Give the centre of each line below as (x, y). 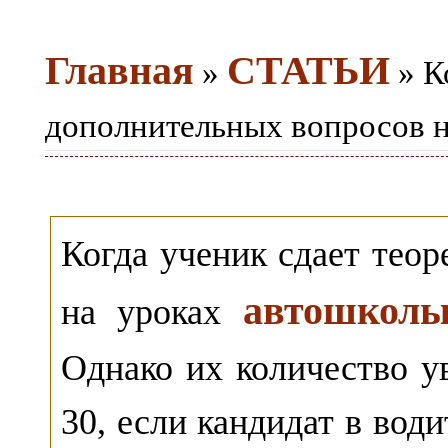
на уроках (152, 312)
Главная (119, 70)
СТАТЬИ (308, 70)
